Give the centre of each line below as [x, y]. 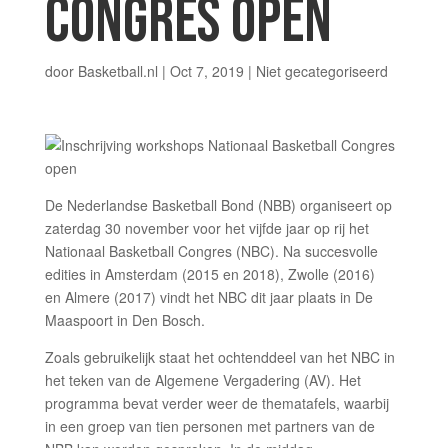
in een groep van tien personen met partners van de [209, 426]
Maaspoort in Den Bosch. [126, 320]
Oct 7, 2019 [206, 71]
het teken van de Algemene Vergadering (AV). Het [202, 380]
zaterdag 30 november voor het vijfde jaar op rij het [206, 228]
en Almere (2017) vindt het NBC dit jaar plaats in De [208, 297]
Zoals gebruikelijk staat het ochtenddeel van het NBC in [219, 357]
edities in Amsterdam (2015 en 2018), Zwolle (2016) [209, 274]
